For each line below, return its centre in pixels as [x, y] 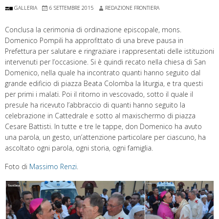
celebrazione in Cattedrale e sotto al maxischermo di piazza [100, 115]
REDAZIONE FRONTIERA [132, 8]
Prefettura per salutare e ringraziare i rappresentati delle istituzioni [109, 51]
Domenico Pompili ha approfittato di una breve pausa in [94, 40]
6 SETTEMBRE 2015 [71, 8]
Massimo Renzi [53, 166]
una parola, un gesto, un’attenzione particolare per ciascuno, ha [105, 137]
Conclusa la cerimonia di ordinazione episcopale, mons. [93, 29]
